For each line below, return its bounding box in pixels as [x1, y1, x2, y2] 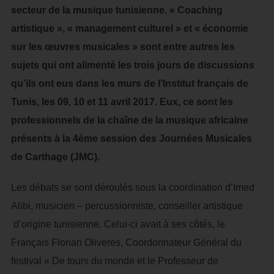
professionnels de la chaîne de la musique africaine [10, 115, 248, 125]
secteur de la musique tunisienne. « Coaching [10, 5, 223, 15]
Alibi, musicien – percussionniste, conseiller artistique [10, 201, 243, 211]
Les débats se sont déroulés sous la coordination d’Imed [10, 182, 254, 193]
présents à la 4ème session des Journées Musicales [10, 133, 252, 144]
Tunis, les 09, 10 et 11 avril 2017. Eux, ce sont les [10, 97, 233, 107]
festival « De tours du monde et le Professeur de [10, 256, 218, 266]
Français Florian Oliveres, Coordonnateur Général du [10, 237, 242, 248]
